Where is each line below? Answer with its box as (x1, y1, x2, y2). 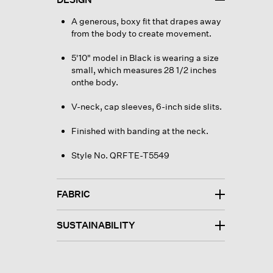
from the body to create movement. (71, 27, 211, 38)
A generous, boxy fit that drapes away (71, 15, 221, 26)
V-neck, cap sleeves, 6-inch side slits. (71, 101, 222, 112)
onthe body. (71, 76, 118, 87)
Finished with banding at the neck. (71, 125, 208, 136)
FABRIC (56, 188, 90, 200)
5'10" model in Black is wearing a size (71, 52, 219, 63)
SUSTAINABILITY (56, 219, 135, 231)
